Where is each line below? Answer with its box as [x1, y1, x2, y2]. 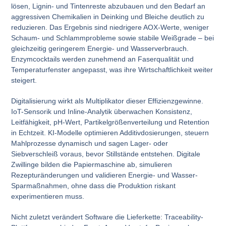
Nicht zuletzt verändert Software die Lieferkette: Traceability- [11, 212, 204, 221]
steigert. [11, 76, 37, 84]
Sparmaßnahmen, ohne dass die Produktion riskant [11, 181, 176, 190]
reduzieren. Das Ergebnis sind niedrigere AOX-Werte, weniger [11, 23, 209, 31]
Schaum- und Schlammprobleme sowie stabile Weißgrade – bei [11, 33, 214, 42]
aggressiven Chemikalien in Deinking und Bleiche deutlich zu [11, 12, 205, 21]
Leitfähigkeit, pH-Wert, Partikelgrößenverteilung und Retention [11, 118, 210, 126]
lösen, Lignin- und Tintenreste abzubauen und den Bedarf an [11, 2, 206, 10]
